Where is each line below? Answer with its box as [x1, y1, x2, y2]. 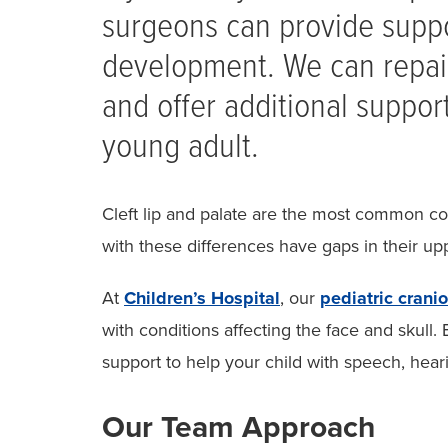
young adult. [102, 124, 259, 171]
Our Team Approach [102, 408, 375, 446]
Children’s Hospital [124, 286, 280, 309]
